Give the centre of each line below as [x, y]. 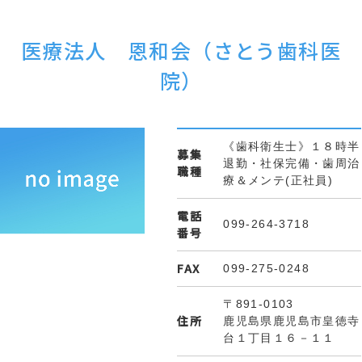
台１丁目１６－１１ [279, 338]
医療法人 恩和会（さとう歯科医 [181, 50]
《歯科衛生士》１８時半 [292, 146]
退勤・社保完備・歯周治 [292, 163]
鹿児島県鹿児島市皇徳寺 [292, 321]
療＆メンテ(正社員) [278, 180]
